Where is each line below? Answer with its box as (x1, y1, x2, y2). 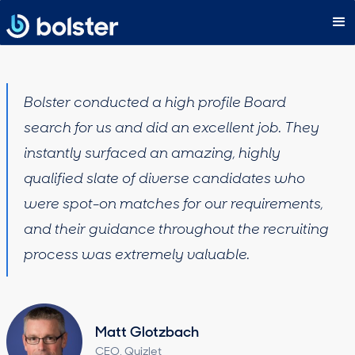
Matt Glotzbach (95, 326, 199, 341)
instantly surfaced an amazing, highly (24, 147, 281, 162)
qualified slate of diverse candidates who (24, 172, 305, 187)
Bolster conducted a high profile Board (24, 96, 286, 111)
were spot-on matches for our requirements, (24, 197, 323, 212)
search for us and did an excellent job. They (24, 121, 319, 136)
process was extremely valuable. (24, 248, 250, 263)
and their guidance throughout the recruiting (24, 223, 329, 238)
